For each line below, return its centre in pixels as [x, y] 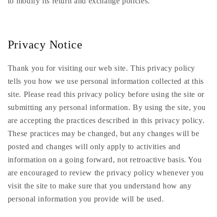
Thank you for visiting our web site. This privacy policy [101, 68]
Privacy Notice [45, 45]
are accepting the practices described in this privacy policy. [106, 121]
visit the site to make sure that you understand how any [100, 186]
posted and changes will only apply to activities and [94, 147]
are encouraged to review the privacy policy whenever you [106, 173]
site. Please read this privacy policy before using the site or [106, 94]
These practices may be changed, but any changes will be [103, 134]
